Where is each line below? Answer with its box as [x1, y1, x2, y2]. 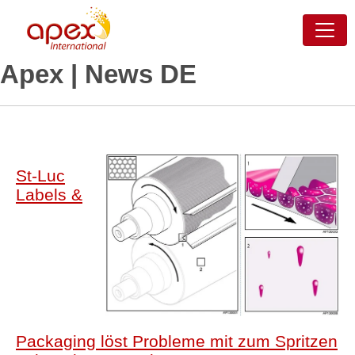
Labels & [16, 185, 82, 204]
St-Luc [16, 166, 65, 185]
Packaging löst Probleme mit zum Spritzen [16, 332, 338, 351]
